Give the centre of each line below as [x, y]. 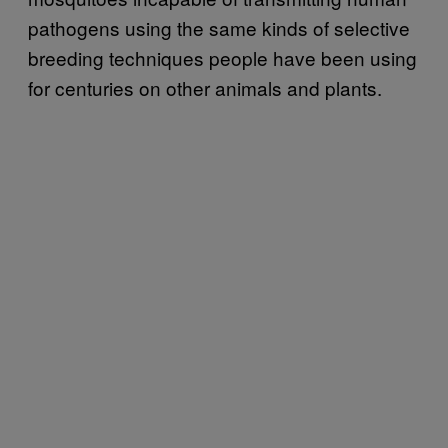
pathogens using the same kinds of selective [219, 27]
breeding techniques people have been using [222, 57]
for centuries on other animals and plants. [205, 87]
